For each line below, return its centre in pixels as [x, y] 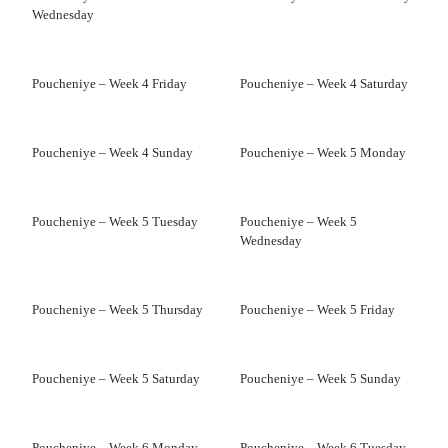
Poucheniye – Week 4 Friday [109, 83]
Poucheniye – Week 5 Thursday [117, 309]
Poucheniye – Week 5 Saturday [116, 378]
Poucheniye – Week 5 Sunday [320, 378]
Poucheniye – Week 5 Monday [323, 152]
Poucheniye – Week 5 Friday [317, 309]
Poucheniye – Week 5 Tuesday [115, 221]
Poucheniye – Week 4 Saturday [324, 83]
